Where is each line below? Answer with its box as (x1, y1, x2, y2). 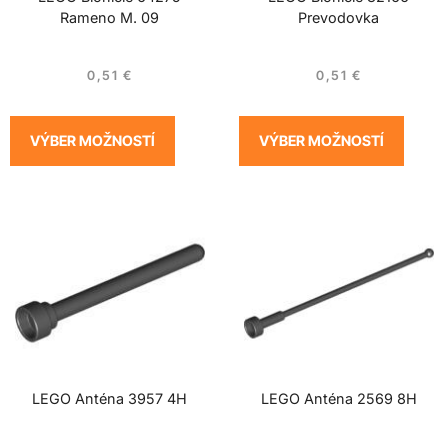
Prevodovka (298, 9, 379, 27)
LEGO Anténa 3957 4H (32, 389, 187, 407)
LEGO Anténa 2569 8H (260, 389, 417, 407)
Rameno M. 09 (60, 9, 159, 27)
